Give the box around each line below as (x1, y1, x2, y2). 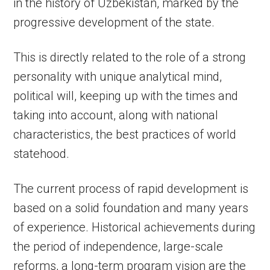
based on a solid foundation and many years (13, 201, 249, 215)
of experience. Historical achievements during (13, 220, 256, 234)
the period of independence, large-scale (13, 239, 224, 254)
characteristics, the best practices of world (13, 127, 237, 142)
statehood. (13, 146, 70, 161)
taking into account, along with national (13, 108, 219, 122)
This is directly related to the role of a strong (13, 50, 246, 64)
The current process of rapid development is (13, 181, 249, 196)
